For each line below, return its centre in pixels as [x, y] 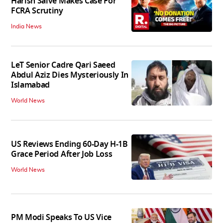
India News [26, 27]
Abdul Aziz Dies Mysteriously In [70, 75]
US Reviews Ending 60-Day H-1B [69, 144]
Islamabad [31, 85]
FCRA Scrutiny [37, 11]
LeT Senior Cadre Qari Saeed [63, 65]
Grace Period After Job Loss [62, 154]
